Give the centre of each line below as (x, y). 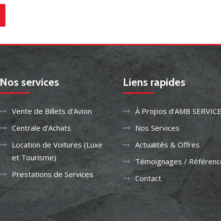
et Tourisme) (34, 157)
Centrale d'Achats (41, 128)
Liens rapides (154, 82)
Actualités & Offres (167, 145)
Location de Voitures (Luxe (57, 145)
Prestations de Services (53, 174)
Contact (148, 178)
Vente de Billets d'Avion (52, 111)
